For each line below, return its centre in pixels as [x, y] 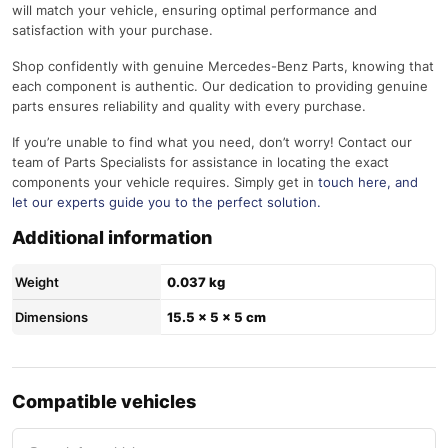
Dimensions [51, 316]
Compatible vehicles [104, 401]
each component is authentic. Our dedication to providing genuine [220, 85]
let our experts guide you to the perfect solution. [166, 201]
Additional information [112, 237]
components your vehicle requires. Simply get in [165, 181]
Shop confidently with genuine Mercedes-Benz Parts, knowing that [223, 65]
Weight [37, 281]
